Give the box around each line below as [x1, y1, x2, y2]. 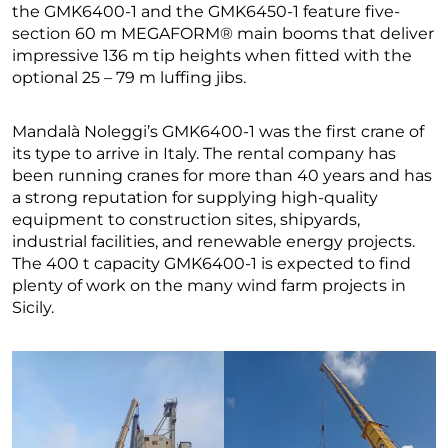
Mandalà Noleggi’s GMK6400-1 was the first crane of [12, 121, 424, 141]
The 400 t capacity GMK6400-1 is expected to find [12, 253, 411, 273]
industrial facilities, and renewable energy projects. [12, 231, 415, 251]
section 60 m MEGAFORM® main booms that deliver [12, 23, 434, 43]
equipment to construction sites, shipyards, [12, 209, 360, 229]
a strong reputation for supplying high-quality [12, 187, 378, 207]
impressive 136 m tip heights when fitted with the [12, 45, 412, 65]
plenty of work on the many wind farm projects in [12, 275, 406, 295]
